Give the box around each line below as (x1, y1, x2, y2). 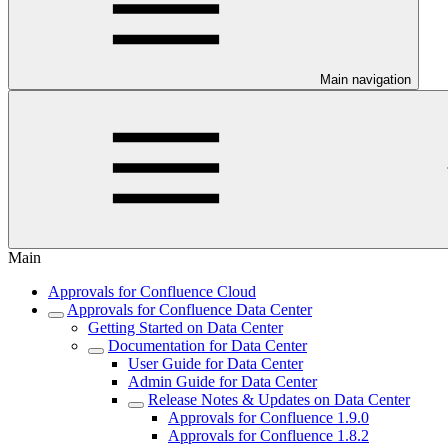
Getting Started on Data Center (88, 319, 283, 336)
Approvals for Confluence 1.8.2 (168, 427, 369, 444)
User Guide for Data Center (128, 355, 303, 372)
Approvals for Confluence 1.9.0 (168, 409, 369, 426)
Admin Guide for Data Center (128, 373, 317, 390)
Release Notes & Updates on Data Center (148, 391, 410, 408)
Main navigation (320, 72, 411, 87)
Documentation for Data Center (108, 337, 307, 354)
